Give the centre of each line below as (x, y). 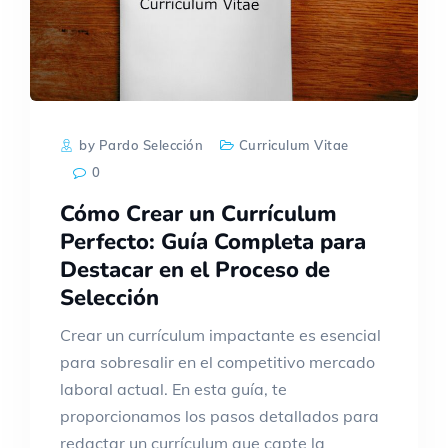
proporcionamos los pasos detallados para (219, 416)
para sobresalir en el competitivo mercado (217, 362)
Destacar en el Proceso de (195, 270)
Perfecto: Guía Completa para (213, 242)
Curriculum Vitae (293, 145)
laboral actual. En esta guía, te (173, 389)
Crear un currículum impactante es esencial (220, 335)
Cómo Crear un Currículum (198, 214)
